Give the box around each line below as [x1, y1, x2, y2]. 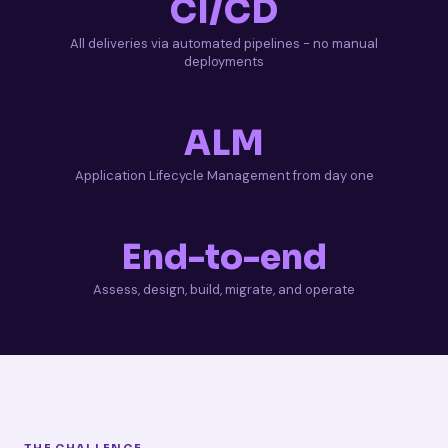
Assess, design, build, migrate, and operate [93, 280, 355, 298]
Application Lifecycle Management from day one [74, 166, 374, 184]
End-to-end [121, 235, 327, 279]
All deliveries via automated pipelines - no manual [70, 34, 378, 52]
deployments [184, 52, 264, 70]
